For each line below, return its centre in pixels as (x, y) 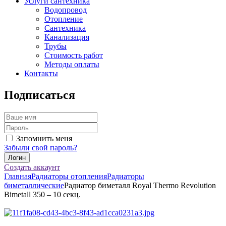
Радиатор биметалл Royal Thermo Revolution (140, 186)
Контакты (41, 74)
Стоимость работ (74, 55)
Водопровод (66, 10)
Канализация (67, 37)
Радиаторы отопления (69, 177)
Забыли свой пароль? (41, 148)
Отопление (64, 19)
